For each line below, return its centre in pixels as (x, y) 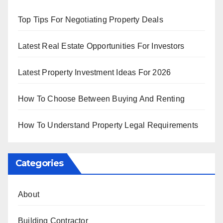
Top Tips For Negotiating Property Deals (91, 19)
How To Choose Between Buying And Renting (101, 99)
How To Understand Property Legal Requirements (108, 125)
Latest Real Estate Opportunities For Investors (101, 46)
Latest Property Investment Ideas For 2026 (95, 72)
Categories (39, 163)
